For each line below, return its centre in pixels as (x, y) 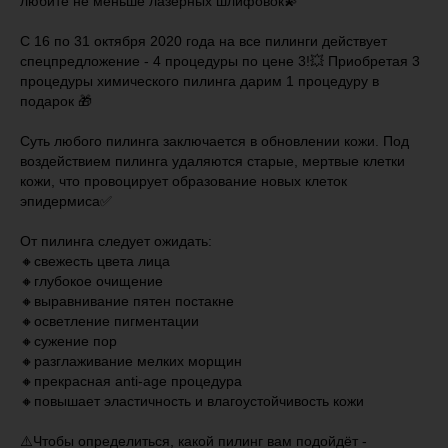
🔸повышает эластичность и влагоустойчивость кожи (192, 401)
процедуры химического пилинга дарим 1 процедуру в (199, 81)
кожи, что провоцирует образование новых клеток (183, 181)
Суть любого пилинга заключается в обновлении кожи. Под (214, 141)
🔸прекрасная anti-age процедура (131, 381)
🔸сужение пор (68, 341)
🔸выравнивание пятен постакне (127, 301)
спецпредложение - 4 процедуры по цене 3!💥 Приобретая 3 (220, 61)
